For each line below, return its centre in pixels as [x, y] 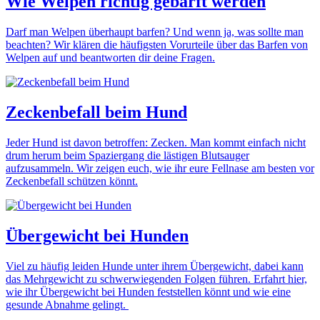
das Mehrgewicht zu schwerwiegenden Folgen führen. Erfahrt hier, [156, 279]
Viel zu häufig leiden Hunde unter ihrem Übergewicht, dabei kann [155, 266]
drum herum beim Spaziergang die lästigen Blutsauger [127, 155]
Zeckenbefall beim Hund [96, 112]
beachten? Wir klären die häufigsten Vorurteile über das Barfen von [157, 45]
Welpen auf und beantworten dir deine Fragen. [110, 58]
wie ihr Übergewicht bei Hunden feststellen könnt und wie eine [148, 291]
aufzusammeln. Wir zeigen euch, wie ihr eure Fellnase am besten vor [160, 168]
